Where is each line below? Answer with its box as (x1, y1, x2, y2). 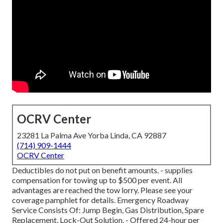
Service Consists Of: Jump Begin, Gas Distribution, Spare (12, 205, 204, 215)
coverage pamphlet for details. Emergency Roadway (12, 195, 189, 205)
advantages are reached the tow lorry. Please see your (12, 185, 193, 195)
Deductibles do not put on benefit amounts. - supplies (12, 165, 193, 175)
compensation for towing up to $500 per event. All (12, 175, 182, 185)
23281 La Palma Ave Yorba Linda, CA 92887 (17, 130, 166, 140)
